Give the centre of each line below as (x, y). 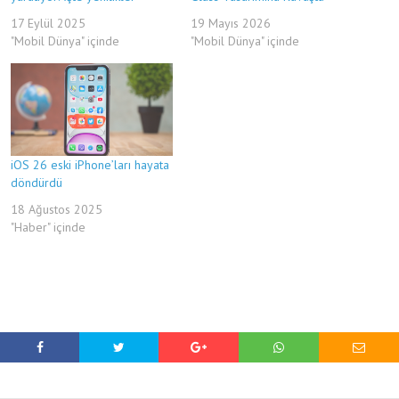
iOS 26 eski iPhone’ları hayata (90, 164)
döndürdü (37, 182)
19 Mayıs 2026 (231, 23)
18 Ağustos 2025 (57, 209)
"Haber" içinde (48, 227)
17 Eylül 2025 (48, 23)
